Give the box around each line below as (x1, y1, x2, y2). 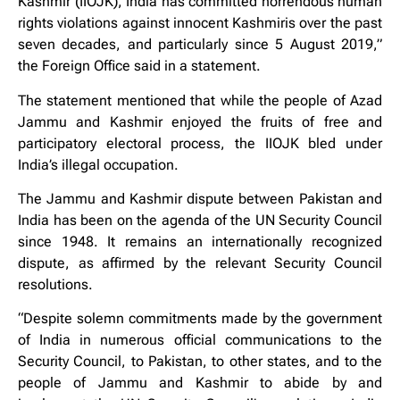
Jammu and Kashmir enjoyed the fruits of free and (18, 112, 382, 130)
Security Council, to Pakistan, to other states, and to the (18, 353, 382, 371)
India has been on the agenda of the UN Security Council (18, 212, 382, 229)
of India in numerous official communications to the (18, 331, 382, 349)
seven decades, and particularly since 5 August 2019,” (18, 36, 382, 54)
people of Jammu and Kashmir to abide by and (18, 374, 382, 392)
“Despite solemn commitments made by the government (18, 310, 382, 328)
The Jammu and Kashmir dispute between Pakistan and (18, 190, 382, 208)
